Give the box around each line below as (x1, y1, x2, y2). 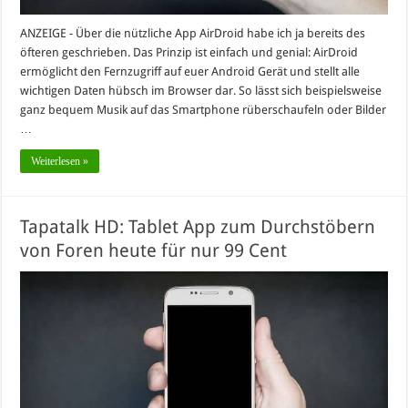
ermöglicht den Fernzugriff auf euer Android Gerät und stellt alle (20, 65, 361, 79)
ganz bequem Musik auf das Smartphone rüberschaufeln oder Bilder (20, 103, 387, 117)
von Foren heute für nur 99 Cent (20, 240, 288, 262)
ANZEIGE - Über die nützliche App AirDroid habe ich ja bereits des (20, 26, 366, 41)
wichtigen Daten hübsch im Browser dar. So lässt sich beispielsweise (20, 84, 382, 98)
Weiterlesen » (31, 155, 89, 168)
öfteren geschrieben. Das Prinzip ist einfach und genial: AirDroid (20, 46, 359, 60)
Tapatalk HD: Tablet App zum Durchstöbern (20, 216, 376, 239)
